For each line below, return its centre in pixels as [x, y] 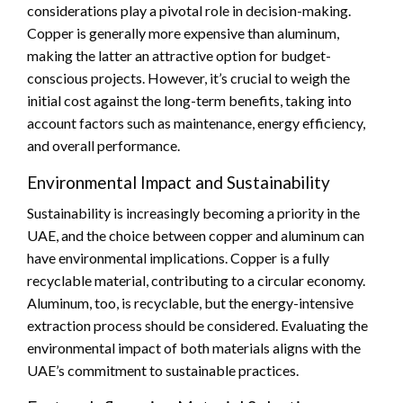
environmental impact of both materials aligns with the [194, 348]
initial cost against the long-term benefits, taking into [189, 101]
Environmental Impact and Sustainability [179, 183]
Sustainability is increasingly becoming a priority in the [193, 213]
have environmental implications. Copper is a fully [178, 258]
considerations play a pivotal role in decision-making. [189, 11]
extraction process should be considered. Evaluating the [197, 326]
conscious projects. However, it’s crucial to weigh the [188, 78]
